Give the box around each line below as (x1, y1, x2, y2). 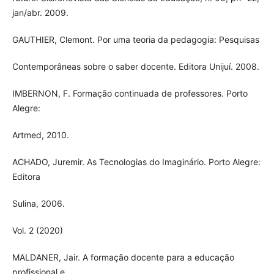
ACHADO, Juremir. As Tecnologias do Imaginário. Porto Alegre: (12, 156, 261, 167)
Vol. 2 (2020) (12, 224, 63, 235)
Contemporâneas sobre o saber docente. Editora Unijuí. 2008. (12, 61, 259, 72)
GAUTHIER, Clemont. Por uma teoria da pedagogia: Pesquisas (12, 34, 259, 45)
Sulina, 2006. (12, 198, 65, 209)
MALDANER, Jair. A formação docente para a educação (12, 251, 234, 262)
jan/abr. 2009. (12, 7, 68, 18)
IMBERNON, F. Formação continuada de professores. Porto (12, 87, 248, 98)
